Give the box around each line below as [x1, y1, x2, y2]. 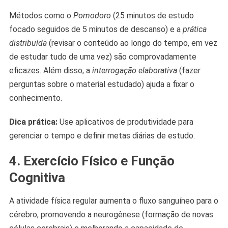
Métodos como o [9, 11, 73, 21]
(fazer [177, 66, 201, 76]
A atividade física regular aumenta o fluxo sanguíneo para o [9, 196, 218, 206]
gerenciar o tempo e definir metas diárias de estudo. [9, 131, 195, 141]
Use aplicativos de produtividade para [57, 117, 193, 127]
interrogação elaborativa [92, 66, 177, 76]
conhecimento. [9, 93, 62, 103]
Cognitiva [9, 170, 65, 186]
